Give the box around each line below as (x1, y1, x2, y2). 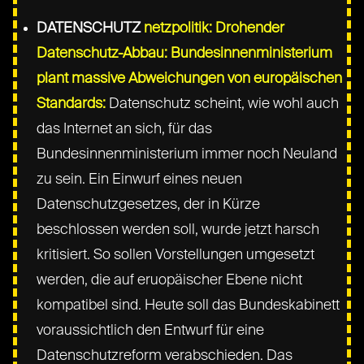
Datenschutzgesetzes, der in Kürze (37, 197, 261, 212)
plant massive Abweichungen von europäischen (37, 71, 343, 86)
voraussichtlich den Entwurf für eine (37, 323, 265, 338)
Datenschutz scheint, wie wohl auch (106, 96, 340, 111)
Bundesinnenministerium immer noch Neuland (37, 146, 338, 162)
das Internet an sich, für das (37, 121, 213, 136)
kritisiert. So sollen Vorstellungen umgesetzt (37, 247, 315, 262)
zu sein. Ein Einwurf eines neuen (37, 171, 243, 187)
